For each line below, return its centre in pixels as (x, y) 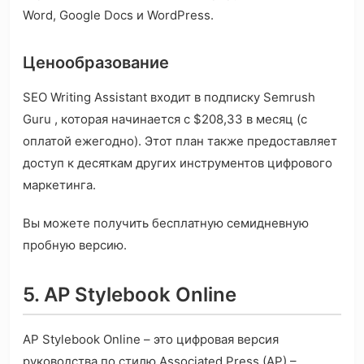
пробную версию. (75, 245)
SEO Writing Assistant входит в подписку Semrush (169, 97)
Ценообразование (96, 63)
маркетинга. (59, 185)
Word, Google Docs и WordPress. (118, 15)
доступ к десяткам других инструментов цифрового (178, 163)
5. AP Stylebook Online (130, 295)
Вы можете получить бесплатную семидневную (166, 223)
